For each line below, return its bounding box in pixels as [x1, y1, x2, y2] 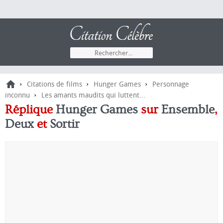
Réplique [13, 103, 56, 117]
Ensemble [161, 103, 215, 117]
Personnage [152, 80, 189, 89]
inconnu [5, 91, 30, 100]
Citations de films [27, 80, 82, 89]
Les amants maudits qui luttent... [41, 91, 145, 100]
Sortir [50, 117, 80, 131]
